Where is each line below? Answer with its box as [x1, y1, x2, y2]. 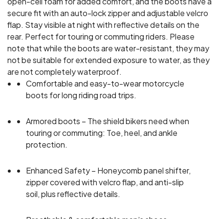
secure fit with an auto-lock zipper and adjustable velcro [7, 8, 208, 19]
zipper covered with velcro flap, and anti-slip [26, 177, 184, 188]
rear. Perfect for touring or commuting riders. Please [7, 31, 195, 42]
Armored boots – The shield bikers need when [26, 116, 189, 127]
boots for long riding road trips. [26, 90, 136, 101]
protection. [26, 139, 67, 150]
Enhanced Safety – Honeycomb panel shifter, [26, 165, 191, 176]
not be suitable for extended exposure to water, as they [7, 55, 210, 66]
